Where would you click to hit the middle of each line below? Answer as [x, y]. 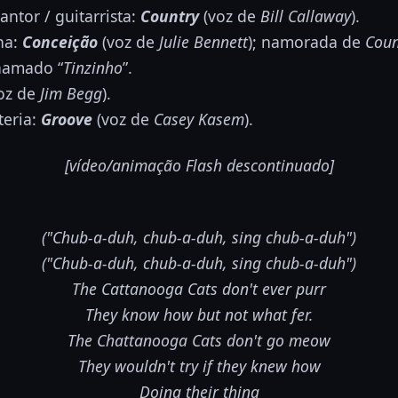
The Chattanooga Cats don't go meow [199, 341]
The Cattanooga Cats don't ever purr [199, 289]
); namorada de [306, 42]
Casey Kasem [199, 119]
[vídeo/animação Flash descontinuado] [199, 166]
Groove [67, 119]
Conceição [60, 42]
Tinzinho [93, 68]
